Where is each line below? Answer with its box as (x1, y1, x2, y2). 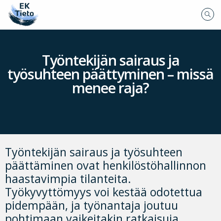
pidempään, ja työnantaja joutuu (5, 197, 178, 214)
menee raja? (72, 78, 149, 98)
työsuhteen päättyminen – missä (7, 64, 214, 84)
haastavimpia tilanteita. (5, 171, 131, 187)
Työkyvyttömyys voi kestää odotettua (5, 184, 202, 200)
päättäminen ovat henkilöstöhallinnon (5, 157, 206, 174)
